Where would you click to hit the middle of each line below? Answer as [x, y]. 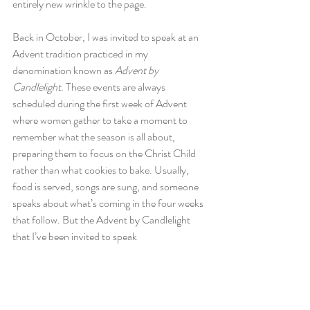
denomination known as [64, 70]
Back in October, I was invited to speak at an [107, 37]
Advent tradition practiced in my [81, 53]
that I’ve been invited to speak [75, 236]
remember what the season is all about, [95, 136]
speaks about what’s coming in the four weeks [109, 203]
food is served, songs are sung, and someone [107, 186]
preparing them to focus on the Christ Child [105, 153]
